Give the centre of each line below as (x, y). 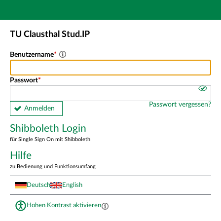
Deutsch (38, 185)
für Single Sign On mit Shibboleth (50, 139)
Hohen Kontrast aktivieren (64, 205)
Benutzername (32, 55)
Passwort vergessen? (180, 104)
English (72, 185)
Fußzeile (97, 40)
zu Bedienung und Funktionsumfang (53, 166)
